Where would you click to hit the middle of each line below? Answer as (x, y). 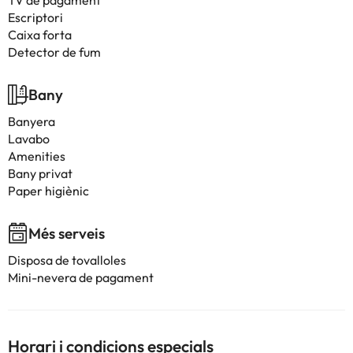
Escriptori (35, 17)
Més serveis (67, 233)
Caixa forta (40, 35)
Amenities (37, 156)
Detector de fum (54, 52)
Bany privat (40, 173)
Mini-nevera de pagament (81, 277)
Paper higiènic (48, 191)
